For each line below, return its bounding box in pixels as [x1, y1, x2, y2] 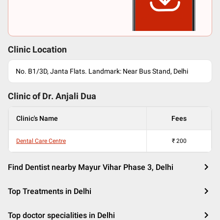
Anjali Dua [55, 91, 96, 101]
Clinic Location [8, 45, 67, 55]
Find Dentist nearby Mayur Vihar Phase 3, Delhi [8, 163, 173, 172]
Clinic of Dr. [8, 91, 55, 101]
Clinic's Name [16, 114, 58, 122]
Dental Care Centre [16, 137, 66, 144]
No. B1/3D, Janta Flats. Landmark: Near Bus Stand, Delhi [16, 67, 188, 75]
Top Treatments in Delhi [8, 187, 91, 196]
